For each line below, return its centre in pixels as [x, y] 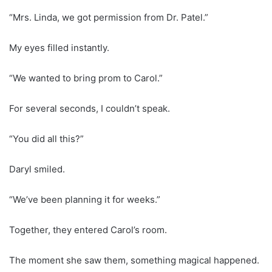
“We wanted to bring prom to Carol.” [86, 78]
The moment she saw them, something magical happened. [134, 260]
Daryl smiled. [37, 169]
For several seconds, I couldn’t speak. [90, 108]
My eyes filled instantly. [59, 47]
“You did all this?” [46, 138]
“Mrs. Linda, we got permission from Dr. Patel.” [109, 17]
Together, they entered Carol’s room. [88, 229]
